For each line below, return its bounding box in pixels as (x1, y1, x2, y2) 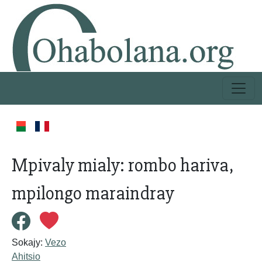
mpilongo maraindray (12, 182, 174, 205)
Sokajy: (12, 237, 45, 247)
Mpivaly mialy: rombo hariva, (12, 154, 234, 177)
